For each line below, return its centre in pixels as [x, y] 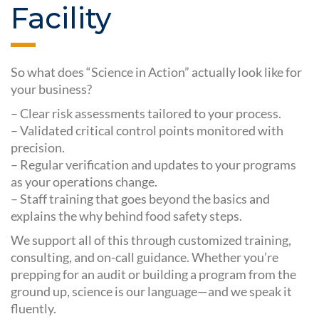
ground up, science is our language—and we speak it [151, 292]
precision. [38, 148]
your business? [51, 89]
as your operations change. [84, 182]
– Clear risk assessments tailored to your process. [146, 114]
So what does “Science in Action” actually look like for [156, 72]
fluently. [33, 309]
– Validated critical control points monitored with [147, 131]
